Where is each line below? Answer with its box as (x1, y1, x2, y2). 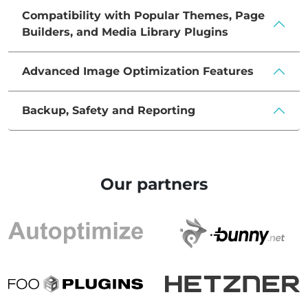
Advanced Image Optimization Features (22, 65, 254, 78)
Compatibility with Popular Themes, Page (22, 9, 265, 23)
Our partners (100, 174, 208, 195)
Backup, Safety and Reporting (22, 104, 195, 118)
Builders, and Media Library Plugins (22, 25, 228, 39)
